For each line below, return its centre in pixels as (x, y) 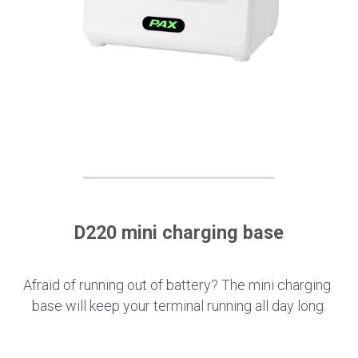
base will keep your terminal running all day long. (179, 305)
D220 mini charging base (179, 232)
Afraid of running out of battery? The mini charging (177, 284)
